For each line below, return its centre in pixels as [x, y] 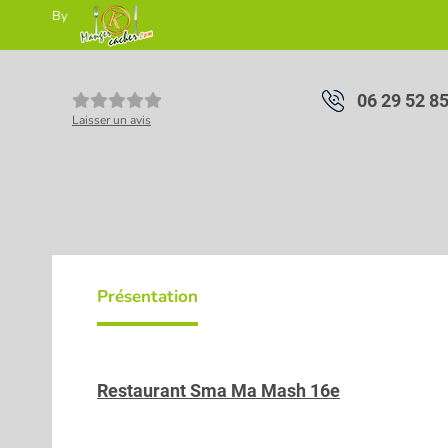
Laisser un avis [111, 120]
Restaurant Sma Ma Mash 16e [218, 390]
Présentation [147, 296]
